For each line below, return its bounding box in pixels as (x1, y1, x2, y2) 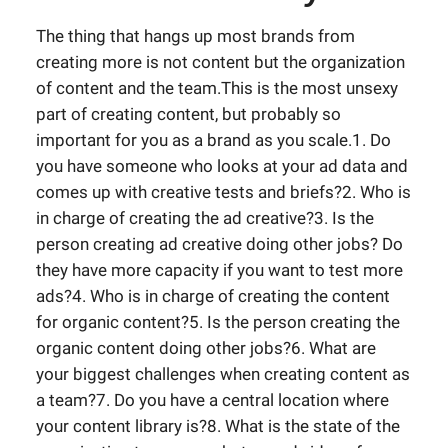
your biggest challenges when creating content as (36, 364, 410, 384)
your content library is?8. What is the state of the (36, 416, 400, 436)
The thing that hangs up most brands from (36, 26, 355, 46)
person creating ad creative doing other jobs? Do (36, 234, 403, 254)
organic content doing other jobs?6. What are (36, 338, 376, 358)
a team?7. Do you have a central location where (36, 390, 389, 410)
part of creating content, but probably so (36, 104, 341, 124)
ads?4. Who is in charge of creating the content (36, 286, 390, 306)
